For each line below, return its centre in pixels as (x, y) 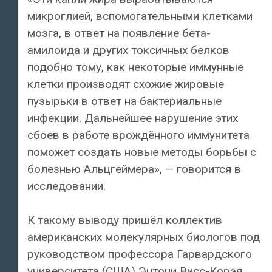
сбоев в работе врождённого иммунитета (138, 135)
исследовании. (66, 186)
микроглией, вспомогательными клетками (140, 16)
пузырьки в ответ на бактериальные (124, 101)
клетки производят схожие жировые (126, 84)
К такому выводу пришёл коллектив (125, 220)
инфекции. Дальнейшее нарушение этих (133, 118)
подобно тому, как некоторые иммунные (135, 67)
